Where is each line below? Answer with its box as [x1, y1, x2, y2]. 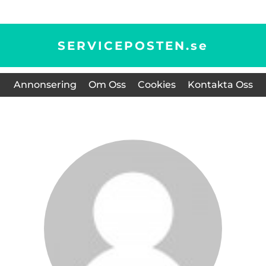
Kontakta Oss [187, 79, 253, 90]
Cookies [137, 79, 176, 90]
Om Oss [88, 79, 126, 90]
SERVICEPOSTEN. [58, 38, 191, 53]
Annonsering [13, 79, 77, 90]
